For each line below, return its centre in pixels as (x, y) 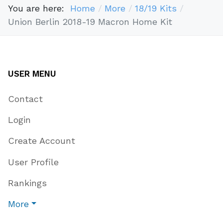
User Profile (33, 162)
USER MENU (32, 73)
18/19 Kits (156, 8)
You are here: (39, 8)
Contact (25, 99)
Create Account (42, 141)
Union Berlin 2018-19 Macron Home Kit (90, 22)
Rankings (27, 183)
